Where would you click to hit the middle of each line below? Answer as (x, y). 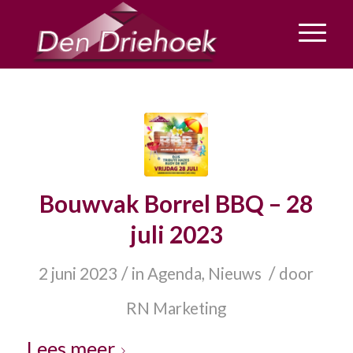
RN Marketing (176, 308)
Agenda (175, 273)
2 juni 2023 (78, 273)
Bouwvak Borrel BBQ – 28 (176, 203)
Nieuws (235, 273)
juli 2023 (176, 234)
